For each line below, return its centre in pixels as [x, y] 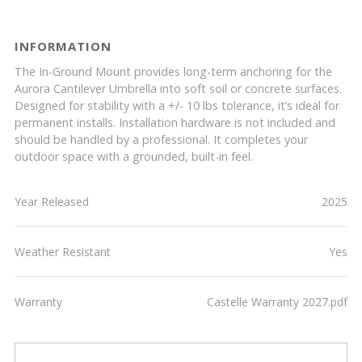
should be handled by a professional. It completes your [161, 139]
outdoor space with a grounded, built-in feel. [134, 156]
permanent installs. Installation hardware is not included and [175, 122]
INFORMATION [63, 46]
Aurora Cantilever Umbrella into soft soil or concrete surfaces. [178, 88]
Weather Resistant [63, 252]
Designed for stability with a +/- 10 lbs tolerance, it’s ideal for [177, 105]
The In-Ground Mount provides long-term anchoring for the [173, 72]
